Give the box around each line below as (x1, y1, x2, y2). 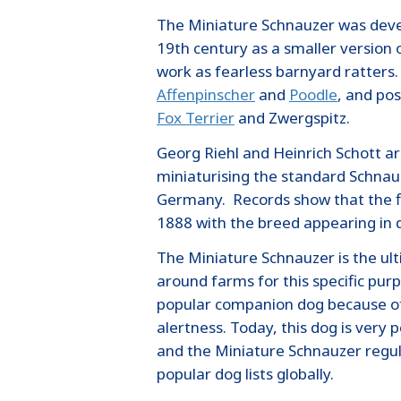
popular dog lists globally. (157, 363, 334, 384)
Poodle (289, 83, 337, 105)
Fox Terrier (157, 107, 235, 128)
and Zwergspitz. (235, 107, 350, 128)
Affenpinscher (157, 83, 255, 105)
